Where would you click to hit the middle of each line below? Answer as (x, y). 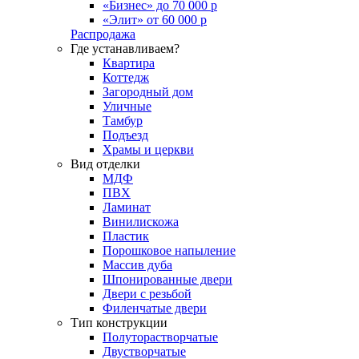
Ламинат (127, 208)
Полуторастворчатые (160, 337)
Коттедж (126, 78)
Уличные (127, 107)
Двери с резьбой (147, 294)
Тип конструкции (119, 323)
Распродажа (103, 34)
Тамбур (123, 121)
